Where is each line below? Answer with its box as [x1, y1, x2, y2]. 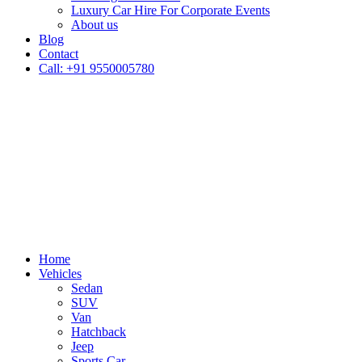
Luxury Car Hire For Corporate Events [71, 3, 270, 17]
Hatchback [71, 324, 126, 339]
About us [71, 18, 118, 32]
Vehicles [39, 266, 82, 280]
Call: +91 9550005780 [39, 61, 154, 75]
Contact [39, 47, 78, 61]
